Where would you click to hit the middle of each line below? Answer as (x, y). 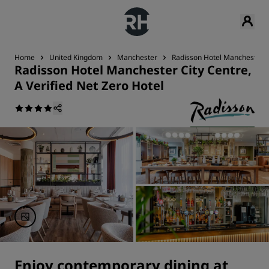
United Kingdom (76, 57)
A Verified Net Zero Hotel (89, 86)
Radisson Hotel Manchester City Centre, (133, 70)
